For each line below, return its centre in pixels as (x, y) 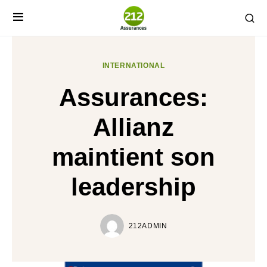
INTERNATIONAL (133, 66)
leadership (133, 187)
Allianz (133, 127)
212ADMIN (148, 226)
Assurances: (133, 97)
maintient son (133, 157)
